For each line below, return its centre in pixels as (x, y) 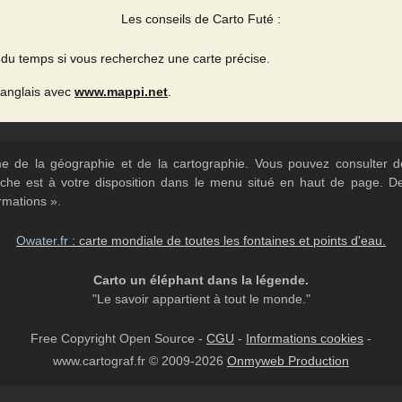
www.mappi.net (121, 92)
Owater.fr (42, 240)
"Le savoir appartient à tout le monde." (201, 299)
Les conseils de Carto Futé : (201, 19)
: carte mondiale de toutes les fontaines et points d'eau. (227, 240)
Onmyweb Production (288, 361)
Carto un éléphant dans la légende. (201, 280)
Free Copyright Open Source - (118, 338)
